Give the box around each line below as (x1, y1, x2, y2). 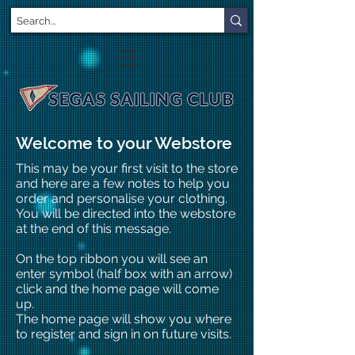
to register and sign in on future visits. (16, 326, 231, 342)
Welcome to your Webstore (16, 133, 232, 153)
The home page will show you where (16, 311, 231, 326)
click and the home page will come (16, 281, 219, 296)
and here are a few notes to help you (16, 176, 230, 191)
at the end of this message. (16, 221, 171, 236)
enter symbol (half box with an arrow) (16, 266, 232, 281)
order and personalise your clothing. (16, 191, 227, 206)
